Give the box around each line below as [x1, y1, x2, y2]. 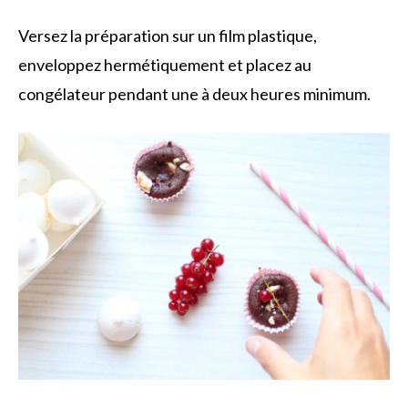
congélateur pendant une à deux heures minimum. [18, 83, 371, 104]
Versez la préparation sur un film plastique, [18, 25, 317, 46]
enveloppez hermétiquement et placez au [18, 54, 311, 75]
